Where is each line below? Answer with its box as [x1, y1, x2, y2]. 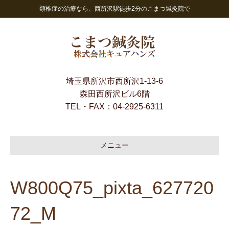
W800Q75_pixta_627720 [10, 177, 214, 198]
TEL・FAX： [65, 102, 113, 111]
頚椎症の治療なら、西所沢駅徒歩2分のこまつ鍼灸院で [39, 5, 190, 12]
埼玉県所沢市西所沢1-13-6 [66, 77, 163, 85]
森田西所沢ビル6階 [79, 89, 150, 98]
